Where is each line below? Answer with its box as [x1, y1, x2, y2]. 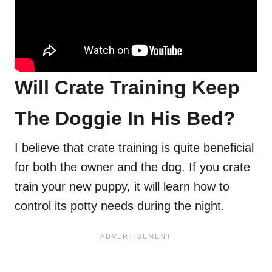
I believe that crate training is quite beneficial [15, 141, 254, 155]
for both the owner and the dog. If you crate [15, 160, 250, 174]
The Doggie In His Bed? [15, 107, 236, 130]
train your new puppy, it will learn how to [15, 180, 229, 194]
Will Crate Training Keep [15, 76, 240, 99]
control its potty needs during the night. [15, 199, 225, 213]
